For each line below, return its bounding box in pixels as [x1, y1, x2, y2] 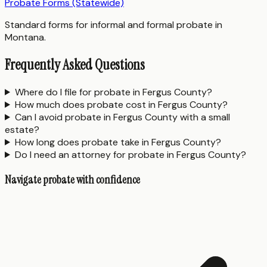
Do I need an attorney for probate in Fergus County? [14, 148, 246, 161]
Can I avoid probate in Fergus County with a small [14, 110, 230, 123]
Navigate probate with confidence [5, 172, 140, 187]
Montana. [5, 31, 46, 44]
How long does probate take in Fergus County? [14, 135, 221, 148]
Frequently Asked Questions [5, 55, 145, 74]
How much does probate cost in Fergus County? [14, 98, 228, 111]
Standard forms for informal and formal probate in [5, 18, 222, 32]
